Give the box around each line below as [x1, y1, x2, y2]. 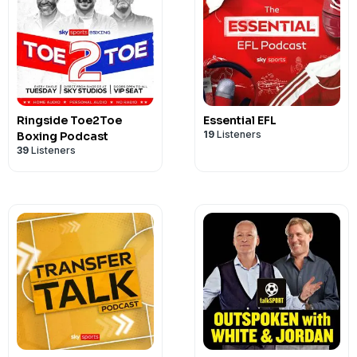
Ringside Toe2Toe [17, 113, 122, 127]
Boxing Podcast [17, 129, 108, 143]
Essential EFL [203, 113, 277, 127]
